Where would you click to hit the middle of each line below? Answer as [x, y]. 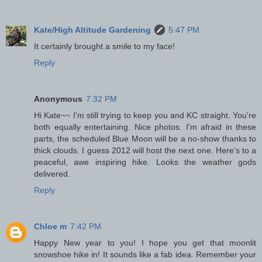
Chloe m [50, 226]
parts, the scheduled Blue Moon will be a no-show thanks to [145, 138]
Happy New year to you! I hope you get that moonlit [145, 242]
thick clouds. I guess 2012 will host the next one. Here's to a [145, 150]
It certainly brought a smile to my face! [104, 46]
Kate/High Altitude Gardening [92, 30]
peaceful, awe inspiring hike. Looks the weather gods [145, 162]
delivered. [52, 173]
